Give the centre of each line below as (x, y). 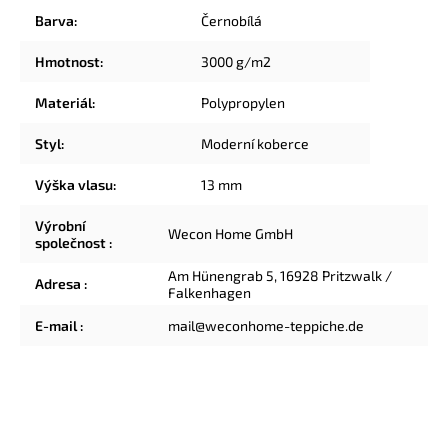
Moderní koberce (255, 143)
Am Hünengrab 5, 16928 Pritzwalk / (280, 275)
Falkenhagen (209, 292)
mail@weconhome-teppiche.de (266, 325)
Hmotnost (67, 61)
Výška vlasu (74, 184)
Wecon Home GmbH (230, 233)
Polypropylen (243, 102)
